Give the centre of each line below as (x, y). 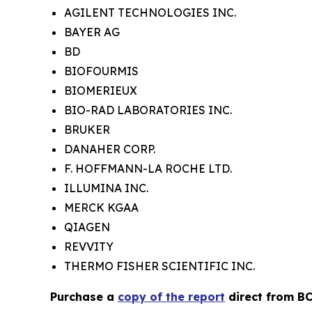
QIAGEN (87, 227)
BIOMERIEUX (101, 91)
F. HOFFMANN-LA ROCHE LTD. (148, 169)
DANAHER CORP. (110, 149)
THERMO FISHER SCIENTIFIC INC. (159, 266)
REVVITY (89, 247)
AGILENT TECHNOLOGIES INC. (150, 13)
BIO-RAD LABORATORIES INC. (148, 110)
